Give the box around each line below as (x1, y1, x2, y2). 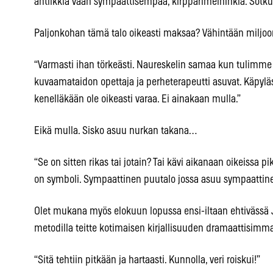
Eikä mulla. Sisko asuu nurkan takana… (34, 126, 197, 137)
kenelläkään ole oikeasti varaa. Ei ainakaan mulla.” (34, 94, 241, 105)
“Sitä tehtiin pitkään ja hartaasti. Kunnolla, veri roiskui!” (34, 255, 260, 266)
